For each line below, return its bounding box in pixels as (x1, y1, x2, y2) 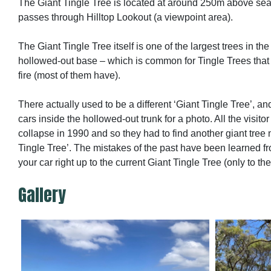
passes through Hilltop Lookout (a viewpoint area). (18, 11, 233, 22)
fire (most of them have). (18, 70, 120, 80)
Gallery (18, 181, 66, 207)
